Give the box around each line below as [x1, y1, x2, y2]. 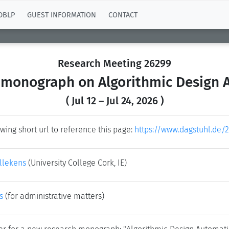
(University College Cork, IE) [28, 158, 127, 168]
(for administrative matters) [3, 191, 104, 201]
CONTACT [108, 10, 138, 19]
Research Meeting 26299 [58, 57, 171, 70]
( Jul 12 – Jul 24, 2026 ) [65, 95, 164, 107]
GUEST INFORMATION [27, 10, 96, 19]
